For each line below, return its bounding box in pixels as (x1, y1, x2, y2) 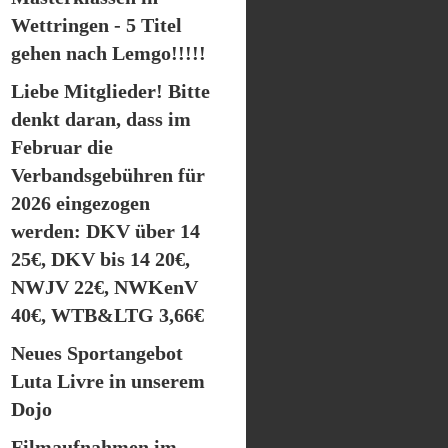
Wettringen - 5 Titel (11, 14, 182, 36)
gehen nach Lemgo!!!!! (11, 42, 206, 64)
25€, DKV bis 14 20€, (11, 248, 190, 270)
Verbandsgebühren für (11, 164, 205, 186)
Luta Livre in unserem (11, 370, 205, 392)
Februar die (11, 136, 113, 158)
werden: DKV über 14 (11, 220, 200, 242)
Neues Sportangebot (11, 342, 183, 364)
